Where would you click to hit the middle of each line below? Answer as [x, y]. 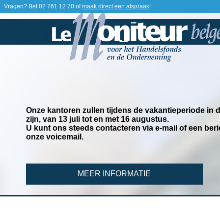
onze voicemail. [55, 137]
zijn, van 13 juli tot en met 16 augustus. [97, 119]
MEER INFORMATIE [114, 174]
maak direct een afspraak [116, 6]
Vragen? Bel [21, 6]
